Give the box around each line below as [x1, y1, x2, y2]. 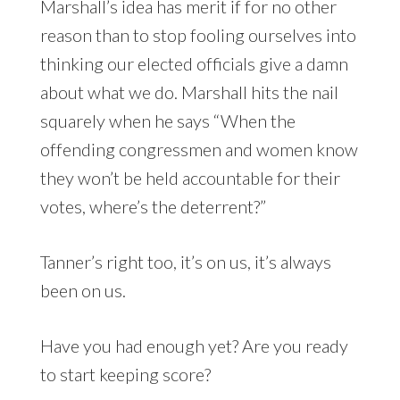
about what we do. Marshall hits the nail [39, 81, 338, 104]
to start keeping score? [39, 363, 211, 386]
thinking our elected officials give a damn [39, 53, 348, 75]
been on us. [39, 279, 126, 302]
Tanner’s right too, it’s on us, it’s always [39, 251, 331, 273]
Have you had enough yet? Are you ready [39, 335, 348, 357]
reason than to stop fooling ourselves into [39, 24, 356, 46]
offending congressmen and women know [39, 138, 358, 161]
